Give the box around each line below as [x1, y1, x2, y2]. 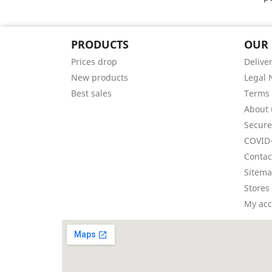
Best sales [71, 87, 112, 99]
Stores [244, 182, 270, 194]
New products [71, 71, 128, 83]
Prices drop [71, 55, 117, 67]
